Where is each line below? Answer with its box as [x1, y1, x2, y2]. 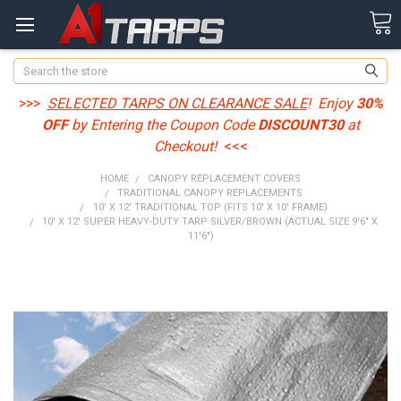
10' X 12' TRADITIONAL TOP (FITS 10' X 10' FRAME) [92, 201, 328, 214]
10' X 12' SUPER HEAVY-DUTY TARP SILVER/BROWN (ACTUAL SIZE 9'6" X [42, 216, 379, 228]
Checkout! [153, 138, 220, 156]
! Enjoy [306, 95, 356, 113]
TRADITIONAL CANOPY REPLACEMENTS [117, 187, 303, 200]
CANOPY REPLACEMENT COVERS [148, 173, 302, 185]
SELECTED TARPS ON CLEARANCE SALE [47, 95, 307, 113]
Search [13, 59, 49, 73]
